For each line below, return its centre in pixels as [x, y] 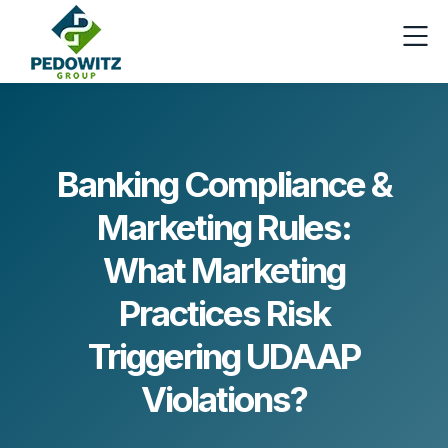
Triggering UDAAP [224, 356]
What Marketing [224, 270]
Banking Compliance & [224, 184]
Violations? [224, 399]
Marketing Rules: [224, 227]
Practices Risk [224, 313]
